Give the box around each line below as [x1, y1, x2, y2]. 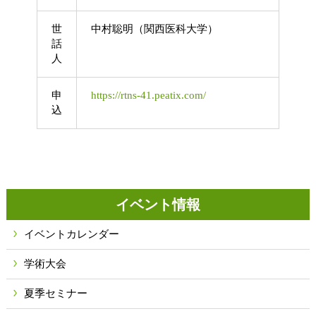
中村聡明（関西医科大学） [90, 23, 218, 35]
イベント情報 [115, 196, 200, 212]
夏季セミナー [23, 287, 87, 299]
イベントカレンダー [23, 228, 119, 240]
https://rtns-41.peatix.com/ [90, 90, 206, 102]
